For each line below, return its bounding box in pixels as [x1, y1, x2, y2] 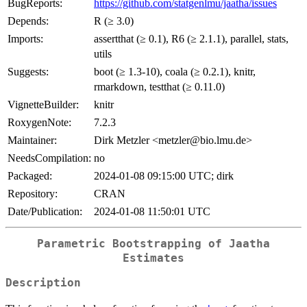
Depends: [8, 14, 49, 27]
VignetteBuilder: [8, 98, 79, 110]
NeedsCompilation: [8, 151, 91, 164]
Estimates [123, 251, 184, 265]
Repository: [8, 187, 58, 199]
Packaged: [8, 169, 52, 182]
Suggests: [8, 65, 49, 77]
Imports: [8, 32, 43, 45]
